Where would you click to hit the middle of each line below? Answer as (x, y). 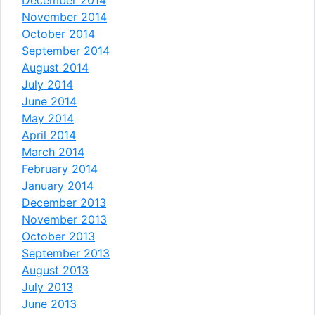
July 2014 (47, 84)
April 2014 (49, 135)
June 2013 (49, 303)
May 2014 (48, 118)
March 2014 (53, 152)
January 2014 (58, 185)
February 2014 (60, 168)
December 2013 (64, 202)
